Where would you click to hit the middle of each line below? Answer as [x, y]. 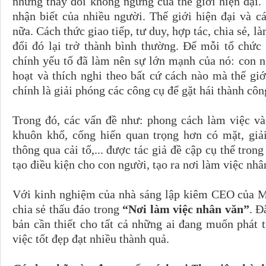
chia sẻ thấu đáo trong [68, 209]
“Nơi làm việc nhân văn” [186, 209]
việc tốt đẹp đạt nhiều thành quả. [91, 239]
